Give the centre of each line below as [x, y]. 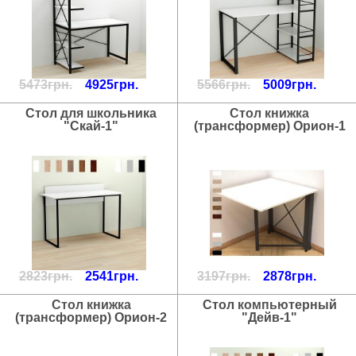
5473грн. [45, 85]
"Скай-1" [91, 126]
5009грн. [290, 85]
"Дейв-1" [269, 317]
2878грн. [290, 277]
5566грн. [224, 85]
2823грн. [45, 277]
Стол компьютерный [269, 304]
